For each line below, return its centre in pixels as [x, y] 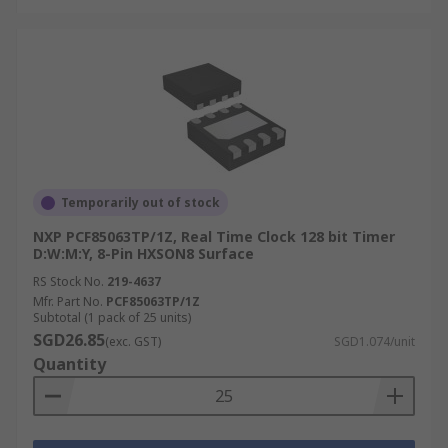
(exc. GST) [133, 341]
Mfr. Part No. [68, 301]
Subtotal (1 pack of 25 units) [112, 317]
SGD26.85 [69, 340]
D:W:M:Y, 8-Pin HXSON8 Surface [143, 253]
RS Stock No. [68, 281]
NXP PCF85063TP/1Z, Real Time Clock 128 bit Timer [214, 236]
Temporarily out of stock [140, 202]
